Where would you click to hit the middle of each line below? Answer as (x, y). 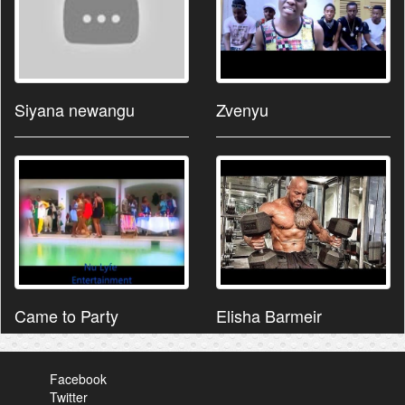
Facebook (78, 378)
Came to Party (66, 315)
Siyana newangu (75, 110)
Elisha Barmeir (269, 315)
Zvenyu (242, 110)
